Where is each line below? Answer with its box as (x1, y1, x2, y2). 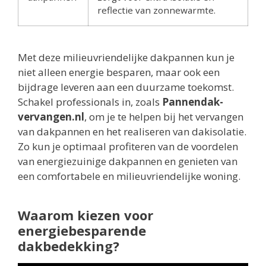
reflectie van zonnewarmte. (97, 4, 216, 16)
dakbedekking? (18, 236, 119, 255)
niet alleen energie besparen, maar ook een (18, 65, 220, 79)
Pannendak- (162, 94, 223, 109)
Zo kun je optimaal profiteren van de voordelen (18, 139, 238, 153)
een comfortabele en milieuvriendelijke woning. (18, 169, 240, 183)
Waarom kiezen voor (18, 205, 153, 224)
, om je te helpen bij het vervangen (84, 109, 243, 123)
